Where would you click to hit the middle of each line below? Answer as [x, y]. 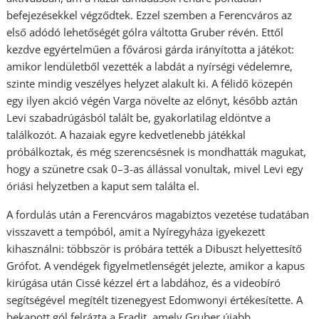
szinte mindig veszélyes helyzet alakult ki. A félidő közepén [150, 83]
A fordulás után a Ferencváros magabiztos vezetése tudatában [158, 214]
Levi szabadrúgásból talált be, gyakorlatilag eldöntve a [139, 117]
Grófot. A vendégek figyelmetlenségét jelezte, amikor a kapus [156, 265]
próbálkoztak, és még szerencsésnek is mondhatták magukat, [157, 151]
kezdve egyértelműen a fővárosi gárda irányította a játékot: [151, 49]
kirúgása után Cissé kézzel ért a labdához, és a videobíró [144, 282]
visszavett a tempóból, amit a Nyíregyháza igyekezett [136, 231]
